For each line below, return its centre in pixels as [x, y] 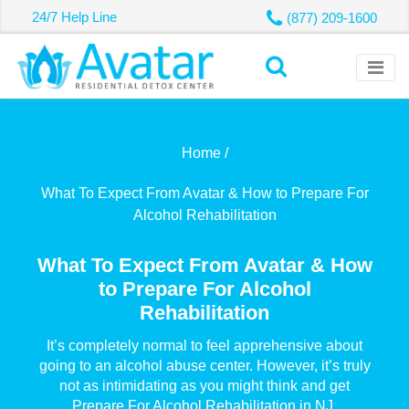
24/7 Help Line [74, 17]
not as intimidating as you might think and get [204, 386]
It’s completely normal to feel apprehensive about [204, 346]
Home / [204, 153]
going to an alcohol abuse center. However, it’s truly [204, 366]
